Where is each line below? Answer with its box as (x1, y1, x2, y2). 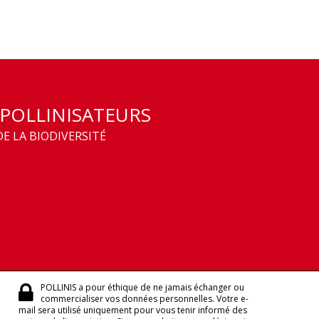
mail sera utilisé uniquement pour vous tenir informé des (19, 304, 247, 316)
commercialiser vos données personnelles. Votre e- (41, 293, 249, 305)
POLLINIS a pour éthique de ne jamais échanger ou (41, 281, 244, 293)
